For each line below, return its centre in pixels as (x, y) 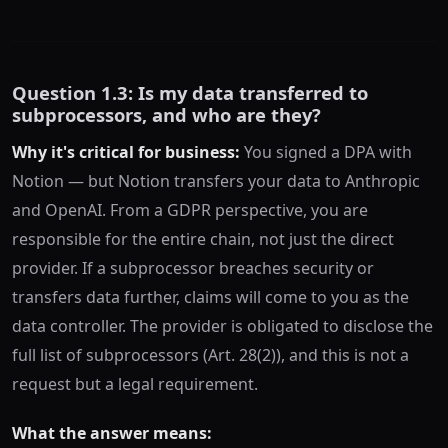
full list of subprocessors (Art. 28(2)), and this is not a (210, 355)
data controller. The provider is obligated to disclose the (222, 326)
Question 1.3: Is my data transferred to (190, 93)
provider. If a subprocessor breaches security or (193, 268)
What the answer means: (112, 433)
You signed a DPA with (326, 152)
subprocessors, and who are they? (166, 115)
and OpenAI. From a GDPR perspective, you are (190, 210)
